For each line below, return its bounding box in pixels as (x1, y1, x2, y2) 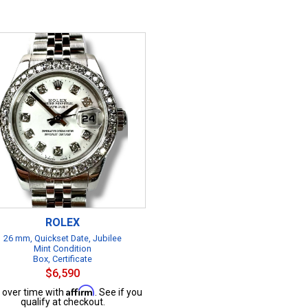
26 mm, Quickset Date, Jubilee (3, 233, 122, 243)
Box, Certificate (33, 254, 92, 264)
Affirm (65, 285, 95, 296)
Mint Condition (34, 243, 91, 254)
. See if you (94, 287, 142, 298)
